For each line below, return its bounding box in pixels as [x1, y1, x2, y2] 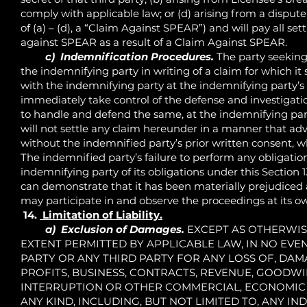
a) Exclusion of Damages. [45, 222, 184, 236]
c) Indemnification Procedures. [45, 49, 214, 63]
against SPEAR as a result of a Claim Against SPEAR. [21, 35, 290, 49]
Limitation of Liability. [40, 208, 162, 221]
